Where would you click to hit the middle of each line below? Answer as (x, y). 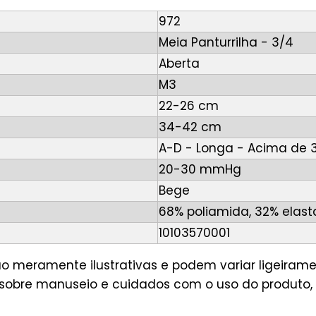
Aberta (179, 64)
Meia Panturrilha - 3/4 (226, 43)
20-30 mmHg (200, 170)
